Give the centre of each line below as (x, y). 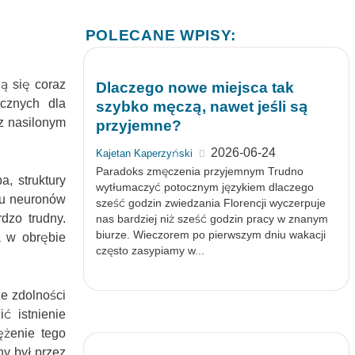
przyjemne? (138, 126)
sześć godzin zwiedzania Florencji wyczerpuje (210, 203)
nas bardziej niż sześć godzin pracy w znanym (212, 219)
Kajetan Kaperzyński (144, 153)
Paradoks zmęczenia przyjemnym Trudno (199, 171)
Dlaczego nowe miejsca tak (195, 88)
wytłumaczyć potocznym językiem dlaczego (204, 187)
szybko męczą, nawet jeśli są (202, 107)
